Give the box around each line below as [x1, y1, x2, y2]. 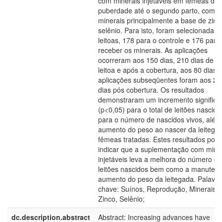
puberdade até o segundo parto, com [98, 5, 215, 15]
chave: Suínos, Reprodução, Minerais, [98, 184, 218, 194]
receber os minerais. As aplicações [98, 45, 208, 55]
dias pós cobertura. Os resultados [98, 85, 204, 95]
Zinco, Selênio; [98, 194, 145, 204]
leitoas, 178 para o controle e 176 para [98, 35, 220, 45]
